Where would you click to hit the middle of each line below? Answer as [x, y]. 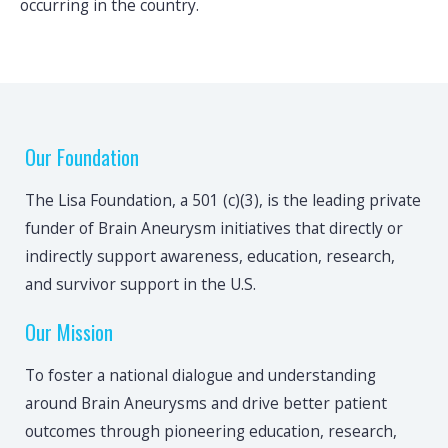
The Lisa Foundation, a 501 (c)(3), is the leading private [223, 200]
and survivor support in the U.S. [140, 284]
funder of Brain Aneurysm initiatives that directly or [214, 228]
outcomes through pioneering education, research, [211, 431]
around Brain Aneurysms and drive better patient [206, 403]
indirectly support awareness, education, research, [210, 256]
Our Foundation [82, 157]
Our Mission [69, 332]
